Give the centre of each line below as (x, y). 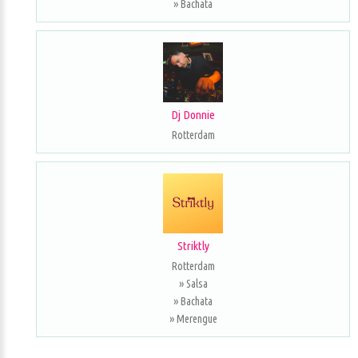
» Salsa (193, 284)
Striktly (193, 246)
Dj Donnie (193, 115)
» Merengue (193, 319)
